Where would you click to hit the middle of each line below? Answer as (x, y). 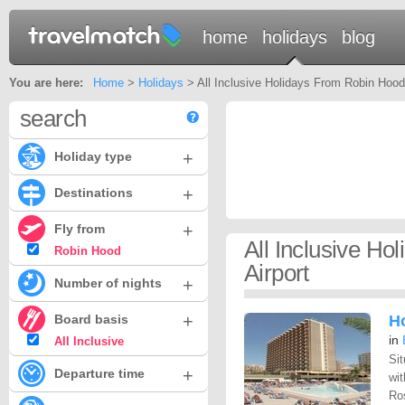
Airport (277, 273)
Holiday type (93, 156)
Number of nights (108, 283)
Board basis (91, 319)
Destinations (94, 193)
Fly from (80, 229)
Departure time (99, 373)
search (53, 118)
